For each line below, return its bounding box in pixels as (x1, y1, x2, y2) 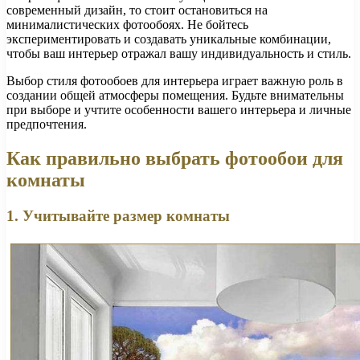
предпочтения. (6, 117, 87, 131)
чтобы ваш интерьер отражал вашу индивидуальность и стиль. (6, 46, 351, 60)
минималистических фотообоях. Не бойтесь (6, 17, 248, 31)
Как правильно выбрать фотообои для (6, 147, 343, 169)
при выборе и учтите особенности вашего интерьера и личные (6, 102, 351, 117)
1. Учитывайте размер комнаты (6, 207, 230, 224)
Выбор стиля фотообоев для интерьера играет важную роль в (6, 73, 343, 88)
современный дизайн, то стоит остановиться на (6, 2, 268, 17)
